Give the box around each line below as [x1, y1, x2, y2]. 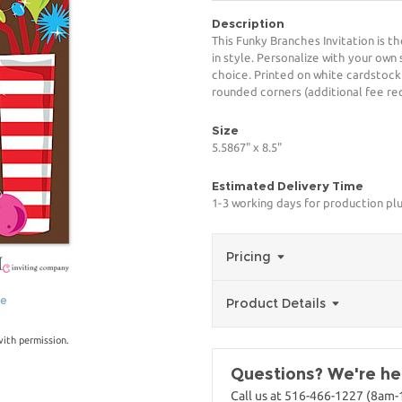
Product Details [226, 295, 329, 311]
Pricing [226, 249, 275, 265]
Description [212, 16, 284, 31]
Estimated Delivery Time [212, 179, 363, 193]
